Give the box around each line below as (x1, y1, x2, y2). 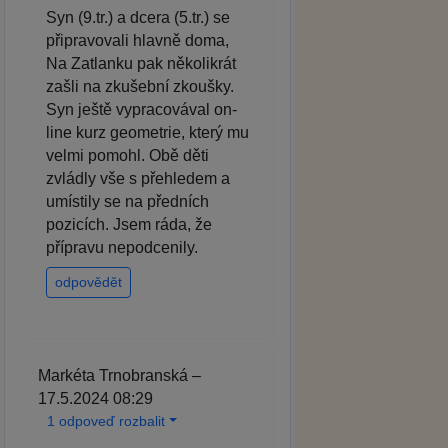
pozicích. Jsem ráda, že (46, 215, 212, 233)
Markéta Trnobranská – (38, 366, 201, 384)
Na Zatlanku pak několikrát (46, 54, 236, 72)
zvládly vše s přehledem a (46, 169, 230, 187)
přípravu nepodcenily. (46, 238, 198, 256)
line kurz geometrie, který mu (46, 123, 249, 141)
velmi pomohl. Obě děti (46, 146, 209, 164)
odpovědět (55, 273, 122, 290)
